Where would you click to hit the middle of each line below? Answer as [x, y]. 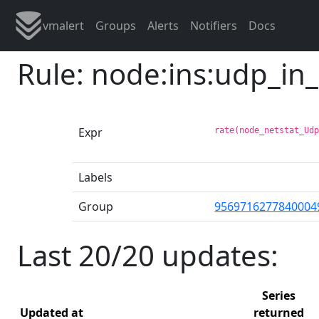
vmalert [63, 26]
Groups [116, 26]
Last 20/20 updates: [148, 255]
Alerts [163, 26]
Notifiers [214, 26]
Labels [95, 177]
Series [279, 295]
